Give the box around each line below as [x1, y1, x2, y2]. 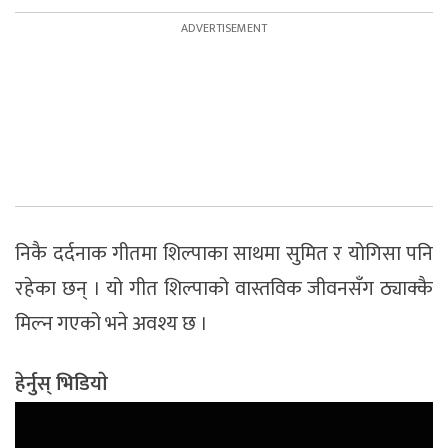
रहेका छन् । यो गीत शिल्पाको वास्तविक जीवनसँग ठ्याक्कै [15, 271, 433, 306]
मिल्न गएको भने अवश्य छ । [15, 306, 208, 341]
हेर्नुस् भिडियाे [15, 366, 108, 401]
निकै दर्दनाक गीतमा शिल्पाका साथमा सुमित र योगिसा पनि [15, 236, 433, 271]
